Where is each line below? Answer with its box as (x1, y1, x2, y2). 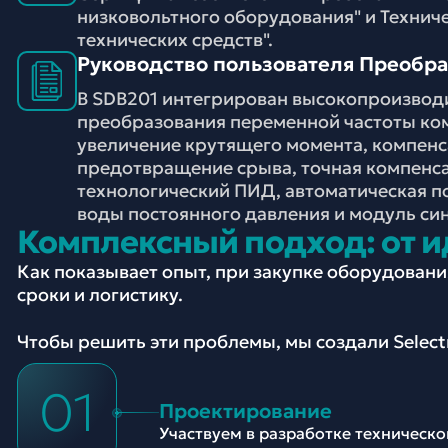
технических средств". (77, 28, 273, 51)
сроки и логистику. (17, 283, 183, 306)
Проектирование (159, 397, 332, 424)
